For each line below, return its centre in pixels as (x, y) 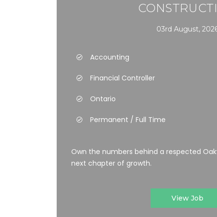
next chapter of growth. (111, 163)
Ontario (103, 99)
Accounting (110, 57)
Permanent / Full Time (128, 120)
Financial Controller (123, 78)
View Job (187, 198)
